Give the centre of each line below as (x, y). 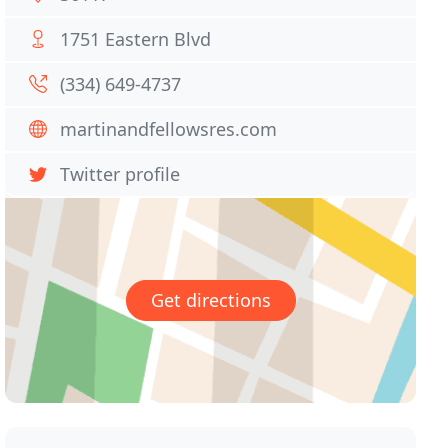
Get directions (210, 300)
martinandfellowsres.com (169, 129)
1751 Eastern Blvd (136, 39)
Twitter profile (120, 174)
